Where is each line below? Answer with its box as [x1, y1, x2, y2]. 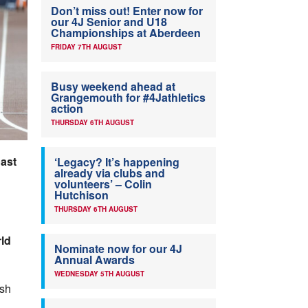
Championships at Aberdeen [51, 25, 201, 41]
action [51, 100, 83, 117]
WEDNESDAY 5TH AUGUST [54, 269, 144, 279]
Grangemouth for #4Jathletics [51, 89, 206, 106]
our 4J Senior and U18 [51, 14, 167, 30]
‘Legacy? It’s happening [54, 154, 179, 170]
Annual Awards [54, 252, 135, 268]
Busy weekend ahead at [51, 78, 175, 95]
